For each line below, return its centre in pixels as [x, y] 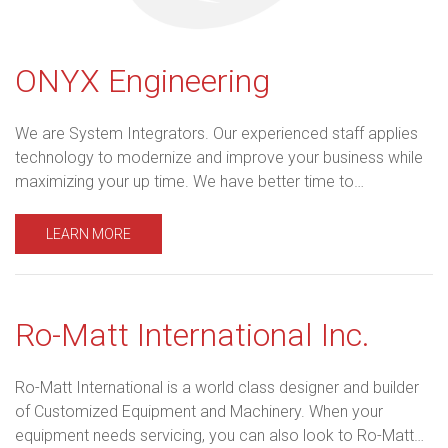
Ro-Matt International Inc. [192, 334]
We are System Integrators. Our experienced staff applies [216, 133]
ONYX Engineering [142, 80]
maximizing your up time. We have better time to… [189, 181]
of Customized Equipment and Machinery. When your [199, 411]
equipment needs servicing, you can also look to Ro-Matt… [219, 435]
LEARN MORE [88, 233]
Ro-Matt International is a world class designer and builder [217, 387]
